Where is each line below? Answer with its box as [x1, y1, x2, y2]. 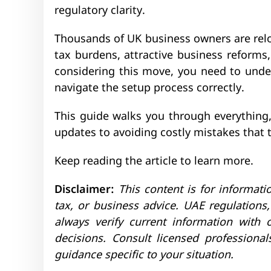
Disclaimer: [54, 183, 114, 197]
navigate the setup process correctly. [54, 81, 244, 96]
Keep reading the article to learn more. [54, 154, 256, 169]
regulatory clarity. [54, 4, 145, 18]
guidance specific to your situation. [54, 248, 233, 263]
